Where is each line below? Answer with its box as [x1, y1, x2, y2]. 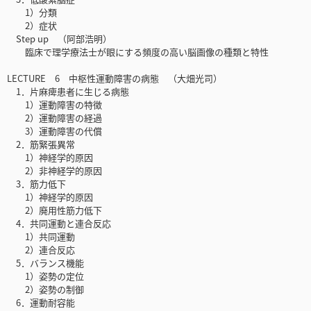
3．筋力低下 [7, 177, 66, 191]
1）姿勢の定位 [7, 269, 84, 283]
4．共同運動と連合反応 [7, 217, 111, 230]
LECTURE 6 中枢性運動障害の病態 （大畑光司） [7, 72, 222, 85]
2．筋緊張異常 [7, 137, 75, 151]
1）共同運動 [7, 230, 75, 244]
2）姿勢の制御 [7, 283, 84, 296]
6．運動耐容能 [7, 296, 75, 310]
